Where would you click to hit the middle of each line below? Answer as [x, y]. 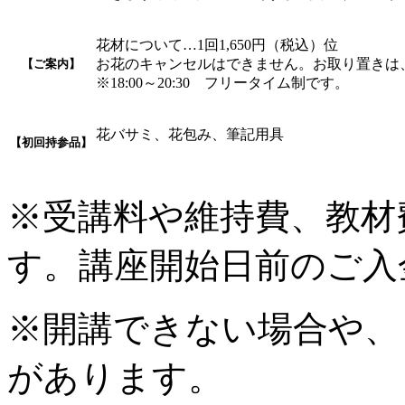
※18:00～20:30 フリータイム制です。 [222, 82]
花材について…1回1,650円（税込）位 [217, 44]
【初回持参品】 [51, 142]
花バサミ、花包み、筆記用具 [190, 134]
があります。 [115, 377]
